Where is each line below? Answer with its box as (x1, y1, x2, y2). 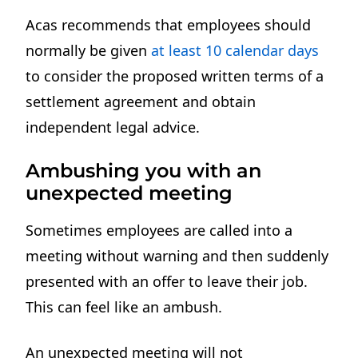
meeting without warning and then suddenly (26, 245, 329, 265)
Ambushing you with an (26, 158, 262, 182)
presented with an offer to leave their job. (26, 271, 308, 291)
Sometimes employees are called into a (26, 220, 293, 240)
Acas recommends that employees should (26, 14, 312, 34)
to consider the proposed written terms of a (26, 66, 324, 86)
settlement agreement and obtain (26, 91, 257, 111)
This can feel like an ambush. (26, 296, 223, 316)
